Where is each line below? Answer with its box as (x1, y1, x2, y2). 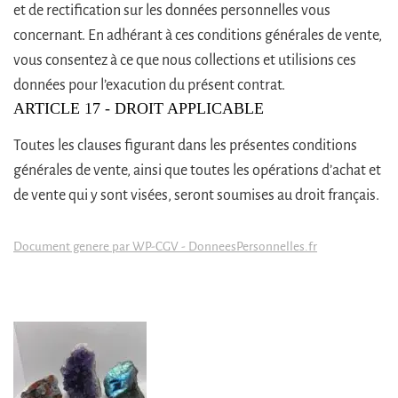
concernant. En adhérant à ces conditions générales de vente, (13, 27, 382, 44)
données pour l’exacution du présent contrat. (13, 76, 285, 93)
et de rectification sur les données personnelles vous (13, 2, 330, 19)
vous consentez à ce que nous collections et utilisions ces (13, 52, 356, 68)
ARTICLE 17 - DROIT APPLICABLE (13, 99, 264, 117)
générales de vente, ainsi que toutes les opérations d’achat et (13, 162, 381, 179)
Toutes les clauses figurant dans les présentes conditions (13, 137, 357, 154)
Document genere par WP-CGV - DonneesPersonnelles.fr (13, 240, 317, 254)
